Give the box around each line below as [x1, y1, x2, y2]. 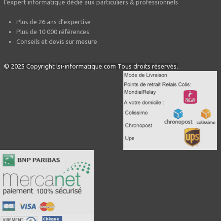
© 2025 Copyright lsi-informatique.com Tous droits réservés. [4, 63, 178, 70]
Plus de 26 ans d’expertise [16, 18, 91, 25]
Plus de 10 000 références [16, 28, 89, 35]
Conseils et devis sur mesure [16, 38, 97, 45]
